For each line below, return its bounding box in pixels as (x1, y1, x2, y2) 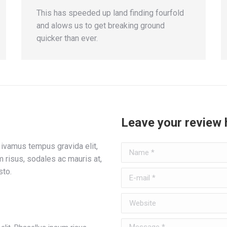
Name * (121, 144, 147, 154)
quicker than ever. (36, 33, 98, 43)
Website (121, 195, 151, 204)
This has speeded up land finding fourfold (36, 8, 184, 18)
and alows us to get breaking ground (36, 21, 165, 30)
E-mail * (121, 169, 149, 179)
